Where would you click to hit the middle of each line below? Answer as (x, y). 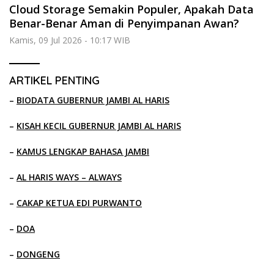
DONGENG (38, 254)
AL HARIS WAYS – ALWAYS (69, 177)
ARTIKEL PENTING (54, 80)
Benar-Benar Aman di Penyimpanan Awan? (124, 23)
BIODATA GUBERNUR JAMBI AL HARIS (93, 100)
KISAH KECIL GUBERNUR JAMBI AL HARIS (99, 125)
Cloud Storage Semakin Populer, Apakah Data (131, 9)
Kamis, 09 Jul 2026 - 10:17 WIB (70, 40)
